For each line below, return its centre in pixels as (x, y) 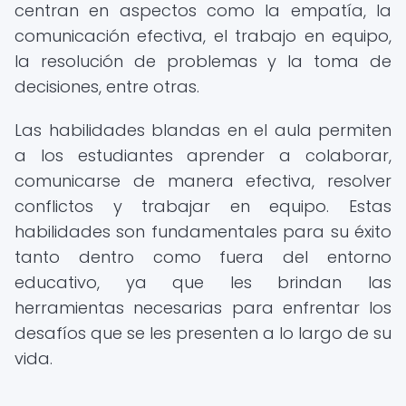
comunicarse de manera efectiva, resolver (203, 181)
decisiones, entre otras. (107, 87)
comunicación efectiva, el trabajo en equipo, (203, 36)
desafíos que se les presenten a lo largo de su (203, 333)
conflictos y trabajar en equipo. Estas (203, 206)
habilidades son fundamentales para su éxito (203, 232)
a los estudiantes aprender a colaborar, (203, 155)
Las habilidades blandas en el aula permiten (203, 130)
